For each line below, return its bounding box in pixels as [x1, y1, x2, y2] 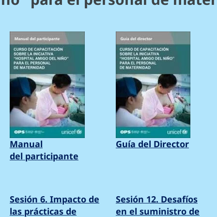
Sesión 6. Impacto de [10, 193, 99, 205]
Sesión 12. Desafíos [116, 193, 198, 205]
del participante [10, 150, 78, 162]
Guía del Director [116, 138, 189, 150]
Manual [10, 138, 43, 150]
